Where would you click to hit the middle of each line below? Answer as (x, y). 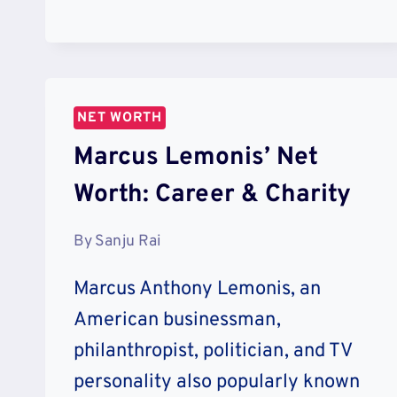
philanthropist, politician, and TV (213, 351)
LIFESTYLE (214, 68)
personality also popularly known (217, 382)
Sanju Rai (128, 241)
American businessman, (177, 320)
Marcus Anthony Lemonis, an (197, 289)
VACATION (211, 118)
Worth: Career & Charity (212, 195)
